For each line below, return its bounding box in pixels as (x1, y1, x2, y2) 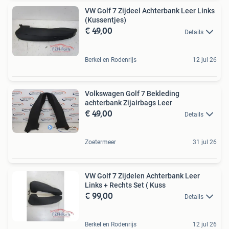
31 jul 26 (193, 139, 217, 146)
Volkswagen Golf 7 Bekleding (85, 89, 179, 98)
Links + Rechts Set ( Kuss (85, 181, 166, 189)
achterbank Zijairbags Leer (85, 98, 172, 107)
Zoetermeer (85, 139, 116, 146)
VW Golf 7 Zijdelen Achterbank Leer (85, 172, 200, 180)
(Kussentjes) (85, 16, 126, 25)
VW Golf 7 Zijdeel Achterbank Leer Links (85, 7, 215, 15)
